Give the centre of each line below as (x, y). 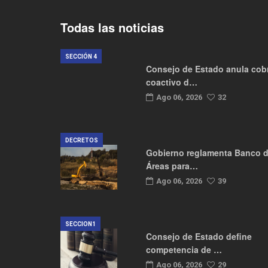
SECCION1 (80, 224)
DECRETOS (82, 141)
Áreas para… (172, 166)
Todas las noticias (112, 28)
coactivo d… (172, 82)
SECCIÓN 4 (81, 57)
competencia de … (184, 250)
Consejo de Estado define (199, 237)
